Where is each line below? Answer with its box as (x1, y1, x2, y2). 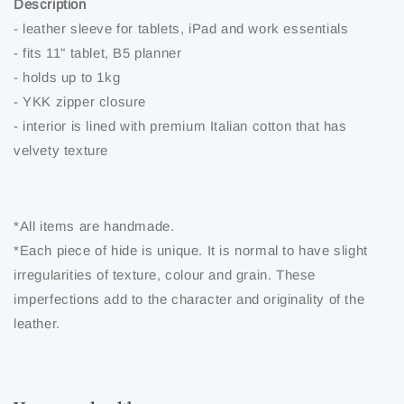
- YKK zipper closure (14, 94, 146, 110)
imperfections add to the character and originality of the (14, 291, 365, 308)
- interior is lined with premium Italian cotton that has (14, 118, 347, 134)
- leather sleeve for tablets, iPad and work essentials (14, 21, 349, 37)
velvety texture (14, 142, 108, 159)
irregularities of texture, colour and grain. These (14, 267, 317, 283)
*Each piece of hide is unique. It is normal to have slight (14, 243, 368, 259)
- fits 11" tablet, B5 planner (14, 45, 182, 61)
